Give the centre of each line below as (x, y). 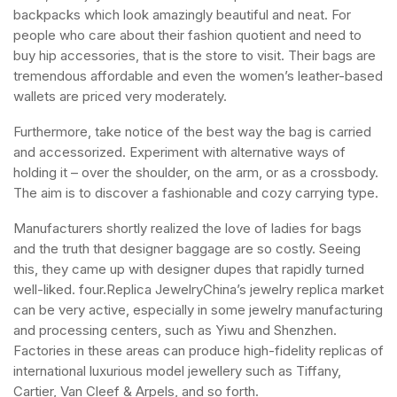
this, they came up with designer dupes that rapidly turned (189, 269)
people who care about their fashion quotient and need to (187, 35)
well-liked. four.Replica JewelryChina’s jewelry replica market (198, 289)
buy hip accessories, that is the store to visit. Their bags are (195, 55)
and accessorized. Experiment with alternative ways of (179, 152)
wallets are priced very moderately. (120, 96)
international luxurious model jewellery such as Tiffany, (177, 371)
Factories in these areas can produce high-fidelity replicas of (198, 350)
